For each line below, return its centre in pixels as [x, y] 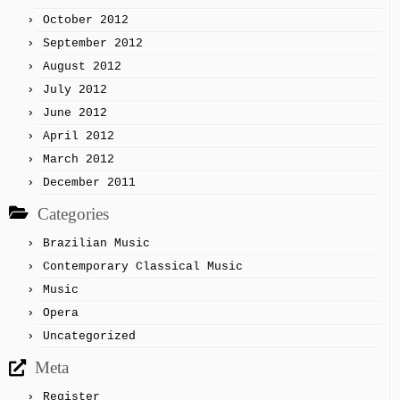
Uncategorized [89, 337]
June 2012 [75, 113]
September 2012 [93, 44]
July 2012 [75, 90]
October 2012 [86, 21]
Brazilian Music [96, 244]
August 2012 [82, 67]
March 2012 [79, 160]
